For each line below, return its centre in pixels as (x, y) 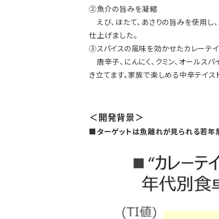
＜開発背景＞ (117, 117)
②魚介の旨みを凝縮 (123, 9)
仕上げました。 (113, 35)
